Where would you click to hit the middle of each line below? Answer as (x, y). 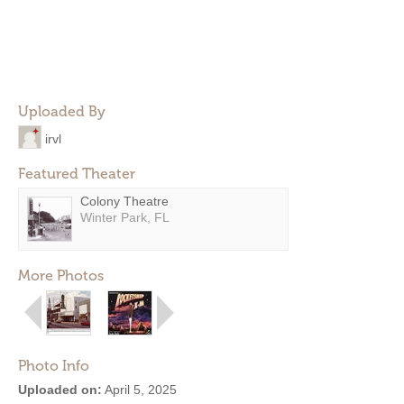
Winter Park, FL (125, 217)
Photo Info (54, 366)
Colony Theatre (124, 201)
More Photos (61, 275)
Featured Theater (77, 174)
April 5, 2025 (139, 390)
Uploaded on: (60, 390)
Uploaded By (62, 111)
